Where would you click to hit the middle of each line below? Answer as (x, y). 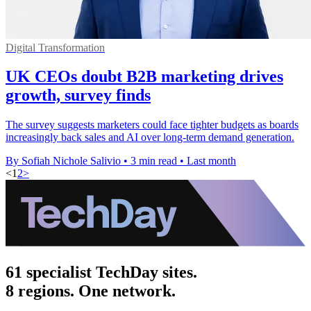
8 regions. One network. (91, 291)
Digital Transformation (55, 47)
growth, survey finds (78, 95)
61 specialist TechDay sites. (101, 272)
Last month (211, 161)
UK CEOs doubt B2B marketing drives (144, 77)
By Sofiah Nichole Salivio (63, 161)
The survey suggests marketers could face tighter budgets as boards (152, 125)
